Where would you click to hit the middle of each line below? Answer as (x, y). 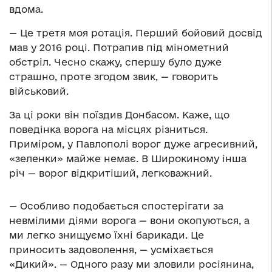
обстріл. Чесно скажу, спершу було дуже (115, 62)
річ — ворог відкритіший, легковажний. (110, 173)
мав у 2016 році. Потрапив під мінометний (119, 48)
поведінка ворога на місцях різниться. (108, 130)
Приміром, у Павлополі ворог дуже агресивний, (133, 144)
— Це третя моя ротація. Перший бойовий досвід (136, 33)
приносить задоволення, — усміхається (111, 250)
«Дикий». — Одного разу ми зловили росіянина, (131, 264)
